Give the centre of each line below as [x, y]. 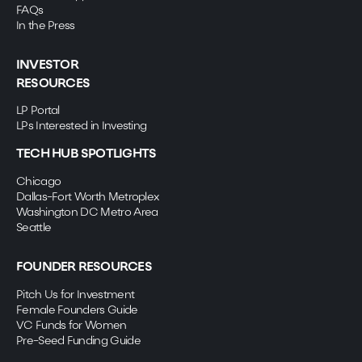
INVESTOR [47, 65]
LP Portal [38, 112]
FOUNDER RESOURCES [84, 267]
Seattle [34, 229]
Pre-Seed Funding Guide [78, 341]
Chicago [39, 183]
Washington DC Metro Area [87, 213]
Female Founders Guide [77, 310]
